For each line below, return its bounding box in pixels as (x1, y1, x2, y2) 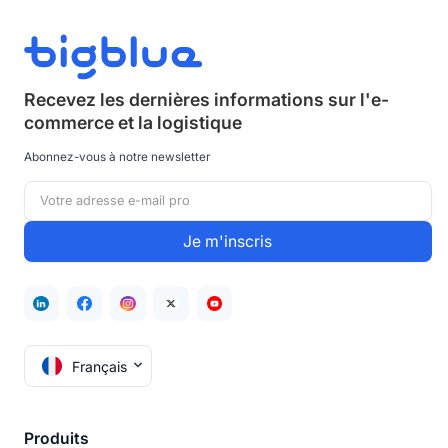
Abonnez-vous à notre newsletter (23, 149, 210, 164)
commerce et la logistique (23, 112, 242, 134)
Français (72, 357, 128, 375)
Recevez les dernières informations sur (23, 89, 360, 111)
